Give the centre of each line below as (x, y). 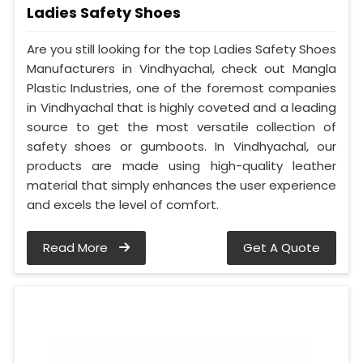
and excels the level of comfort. (123, 204)
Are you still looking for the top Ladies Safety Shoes (181, 49)
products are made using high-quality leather (181, 165)
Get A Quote (282, 247)
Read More (77, 247)
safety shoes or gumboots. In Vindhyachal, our (181, 146)
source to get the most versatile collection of (181, 126)
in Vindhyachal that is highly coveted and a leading (181, 107)
